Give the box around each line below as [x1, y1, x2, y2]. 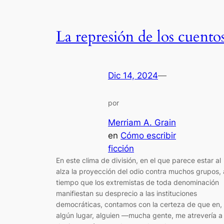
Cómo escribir [120, 130, 176, 140]
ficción [108, 143, 134, 153]
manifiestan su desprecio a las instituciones [56, 188, 197, 197]
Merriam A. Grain [108, 117, 176, 127]
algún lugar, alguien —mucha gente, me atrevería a [56, 210, 222, 219]
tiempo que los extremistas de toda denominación [56, 177, 219, 186]
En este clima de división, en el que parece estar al [56, 155, 221, 164]
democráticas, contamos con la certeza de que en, [56, 199, 222, 208]
